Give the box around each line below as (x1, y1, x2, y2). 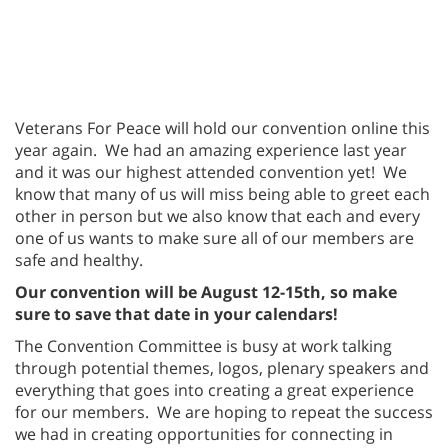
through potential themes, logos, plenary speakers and (15, 356, 429, 379)
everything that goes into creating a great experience (15, 378, 414, 401)
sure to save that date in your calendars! (15, 302, 338, 325)
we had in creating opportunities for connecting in (15, 422, 393, 445)
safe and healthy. (15, 248, 143, 271)
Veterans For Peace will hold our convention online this (15, 116, 430, 139)
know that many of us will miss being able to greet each (15, 182, 430, 205)
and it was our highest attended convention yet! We (15, 160, 407, 183)
